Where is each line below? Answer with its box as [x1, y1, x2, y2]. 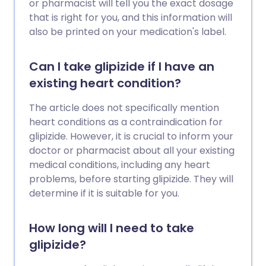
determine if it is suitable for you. [29, 186, 179, 200]
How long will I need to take [29, 220, 194, 236]
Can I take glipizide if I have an [29, 58, 214, 75]
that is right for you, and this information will [29, 11, 232, 24]
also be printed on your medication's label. [29, 25, 226, 39]
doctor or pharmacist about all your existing [29, 144, 235, 157]
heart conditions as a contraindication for [29, 115, 223, 129]
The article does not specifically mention [29, 101, 219, 115]
